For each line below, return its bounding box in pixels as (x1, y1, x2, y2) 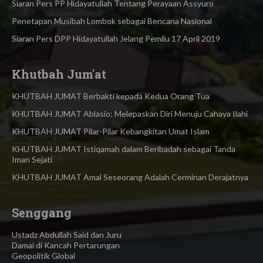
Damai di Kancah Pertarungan (12, 240, 120, 250)
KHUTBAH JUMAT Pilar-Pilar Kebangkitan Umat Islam (12, 126, 210, 136)
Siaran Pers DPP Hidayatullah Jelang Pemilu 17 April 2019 (12, 33, 220, 43)
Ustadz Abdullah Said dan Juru (12, 229, 122, 240)
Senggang (12, 204, 72, 220)
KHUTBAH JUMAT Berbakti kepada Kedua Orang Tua (12, 90, 210, 101)
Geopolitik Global (12, 250, 75, 261)
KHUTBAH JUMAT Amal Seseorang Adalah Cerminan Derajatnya (12, 171, 248, 182)
